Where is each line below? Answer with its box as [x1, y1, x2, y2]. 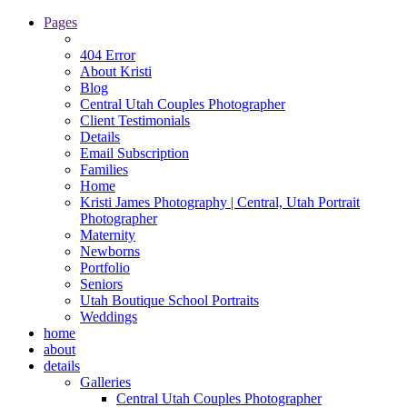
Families [80, 162, 128, 177]
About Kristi [80, 64, 152, 79]
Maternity [80, 227, 135, 243]
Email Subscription [80, 145, 189, 161]
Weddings [80, 309, 137, 324]
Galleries [80, 374, 131, 390]
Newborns [80, 243, 140, 259]
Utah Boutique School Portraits [80, 293, 259, 308]
